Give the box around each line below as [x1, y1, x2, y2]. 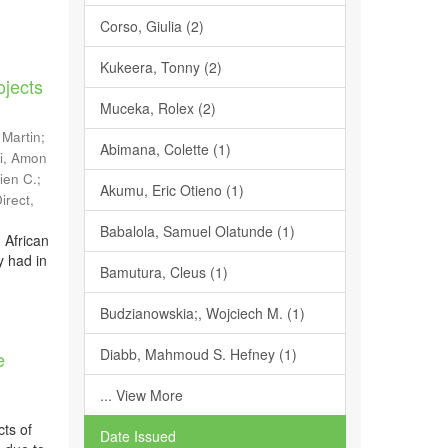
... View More [99, 385, 183, 405]
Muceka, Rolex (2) [99, 98, 216, 118]
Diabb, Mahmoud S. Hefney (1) [99, 344, 297, 364]
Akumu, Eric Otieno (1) [99, 180, 244, 200]
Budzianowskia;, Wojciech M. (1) [99, 303, 305, 323]
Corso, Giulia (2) [99, 16, 204, 36]
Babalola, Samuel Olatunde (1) [99, 221, 295, 241]
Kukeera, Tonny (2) [99, 57, 222, 77]
